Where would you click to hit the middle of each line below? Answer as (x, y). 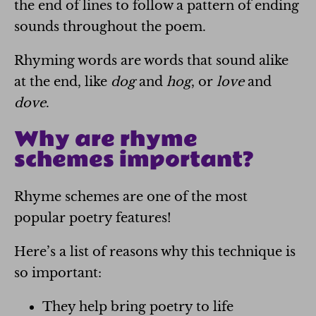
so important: (58, 273)
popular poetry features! (93, 218)
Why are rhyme (106, 140)
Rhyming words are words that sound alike (151, 60)
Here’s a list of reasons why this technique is (155, 251)
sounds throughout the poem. (110, 26)
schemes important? (134, 160)
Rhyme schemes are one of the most (131, 196)
